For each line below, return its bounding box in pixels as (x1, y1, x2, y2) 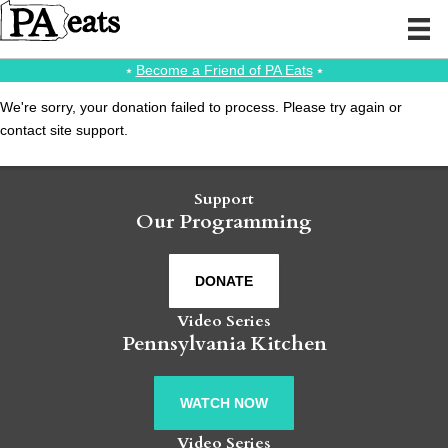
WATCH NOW (180, 395, 268, 412)
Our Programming (136, 208, 312, 236)
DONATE (195, 273, 253, 290)
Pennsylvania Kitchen (121, 330, 327, 358)
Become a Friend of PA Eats (135, 62, 313, 79)
